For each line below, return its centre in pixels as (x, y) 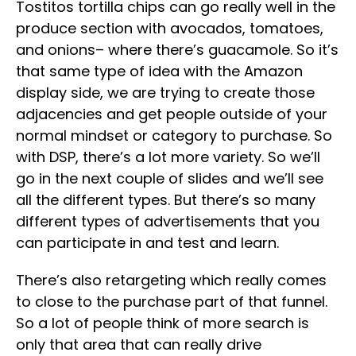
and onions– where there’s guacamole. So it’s (177, 49)
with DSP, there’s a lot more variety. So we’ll (168, 157)
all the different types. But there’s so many (166, 199)
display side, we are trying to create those (165, 92)
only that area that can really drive (139, 344)
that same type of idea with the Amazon (159, 71)
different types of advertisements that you (168, 221)
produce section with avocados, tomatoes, (170, 28)
